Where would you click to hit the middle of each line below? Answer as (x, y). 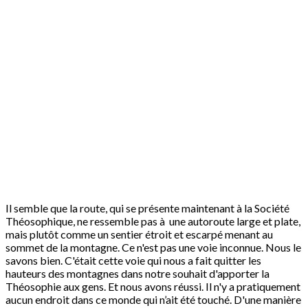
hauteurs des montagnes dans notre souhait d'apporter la (137, 274)
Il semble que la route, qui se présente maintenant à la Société (147, 208)
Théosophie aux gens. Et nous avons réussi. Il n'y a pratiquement (153, 287)
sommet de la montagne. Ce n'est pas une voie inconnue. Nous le (153, 247)
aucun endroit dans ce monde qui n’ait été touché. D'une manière (153, 300)
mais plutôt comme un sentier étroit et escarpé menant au (139, 234)
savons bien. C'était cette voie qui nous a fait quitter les (133, 261)
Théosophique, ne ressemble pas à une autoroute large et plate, (153, 221)
